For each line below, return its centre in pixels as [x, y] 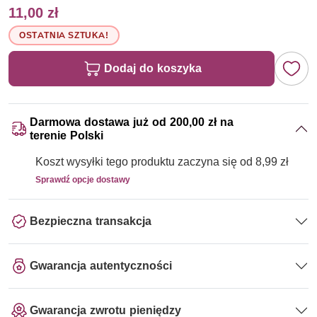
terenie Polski [67, 135]
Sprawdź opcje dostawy [83, 179]
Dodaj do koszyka [153, 68]
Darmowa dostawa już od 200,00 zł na [132, 122]
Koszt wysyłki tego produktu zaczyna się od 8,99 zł [162, 161]
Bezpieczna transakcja [91, 221]
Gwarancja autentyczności [101, 266]
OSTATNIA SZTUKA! [64, 35]
